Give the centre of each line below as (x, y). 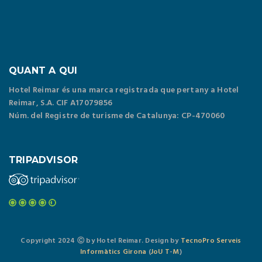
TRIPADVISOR (44, 160)
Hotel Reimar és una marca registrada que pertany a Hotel (124, 90)
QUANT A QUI (43, 70)
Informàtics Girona (113, 252)
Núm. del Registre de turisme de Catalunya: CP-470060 (117, 116)
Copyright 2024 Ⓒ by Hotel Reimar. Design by (101, 241)
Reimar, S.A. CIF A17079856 (61, 103)
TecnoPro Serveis (211, 241)
